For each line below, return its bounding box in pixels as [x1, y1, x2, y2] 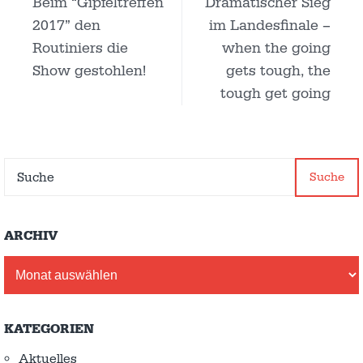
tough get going [220, 84, 331, 104]
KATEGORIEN [4, 321, 94, 338]
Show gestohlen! [32, 62, 146, 81]
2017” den [32, 16, 100, 36]
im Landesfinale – [209, 16, 331, 36]
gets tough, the [226, 62, 331, 81]
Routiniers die [32, 39, 128, 58]
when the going [222, 39, 331, 58]
